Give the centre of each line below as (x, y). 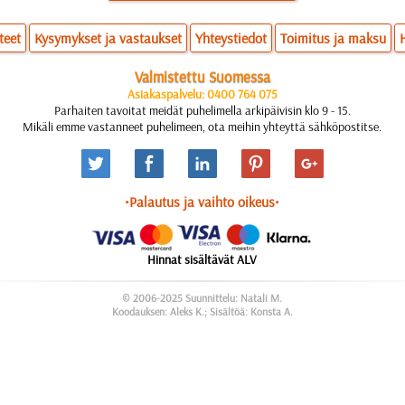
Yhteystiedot (231, 38)
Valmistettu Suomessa (202, 76)
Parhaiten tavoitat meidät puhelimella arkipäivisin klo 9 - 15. (202, 110)
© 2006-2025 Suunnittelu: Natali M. (202, 298)
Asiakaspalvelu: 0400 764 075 (202, 94)
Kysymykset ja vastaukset (108, 38)
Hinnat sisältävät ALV (202, 259)
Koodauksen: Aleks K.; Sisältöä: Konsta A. (202, 311)
